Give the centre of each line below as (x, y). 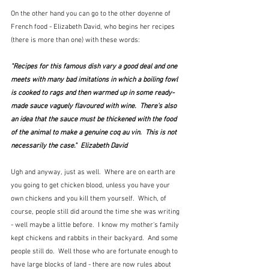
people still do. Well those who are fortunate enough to (95, 251)
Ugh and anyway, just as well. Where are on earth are (94, 172)
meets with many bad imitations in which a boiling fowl (95, 80)
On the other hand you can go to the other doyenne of (92, 14)
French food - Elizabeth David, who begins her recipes (94, 27)
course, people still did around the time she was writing (96, 212)
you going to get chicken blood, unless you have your (91, 185)
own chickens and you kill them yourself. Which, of (89, 198)
